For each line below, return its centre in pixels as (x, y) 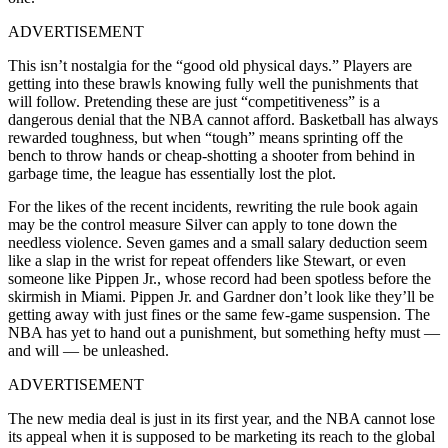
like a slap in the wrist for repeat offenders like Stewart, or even (207, 260)
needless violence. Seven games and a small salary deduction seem (217, 242)
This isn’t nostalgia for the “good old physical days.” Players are (210, 65)
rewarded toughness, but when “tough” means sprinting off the (205, 137)
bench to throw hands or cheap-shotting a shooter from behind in (211, 155)
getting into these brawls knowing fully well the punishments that (213, 83)
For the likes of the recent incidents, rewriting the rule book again (213, 206)
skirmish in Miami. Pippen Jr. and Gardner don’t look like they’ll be (221, 296)
